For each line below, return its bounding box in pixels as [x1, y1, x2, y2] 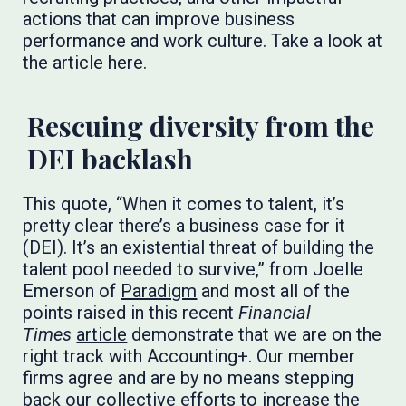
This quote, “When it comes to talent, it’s [23, 193, 345, 215]
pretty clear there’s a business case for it [23, 215, 346, 237]
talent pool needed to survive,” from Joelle [23, 258, 364, 280]
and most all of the [197, 280, 351, 302]
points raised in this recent [23, 302, 239, 324]
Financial [238, 302, 312, 324]
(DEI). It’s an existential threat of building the [23, 237, 375, 258]
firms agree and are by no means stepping [23, 367, 354, 389]
